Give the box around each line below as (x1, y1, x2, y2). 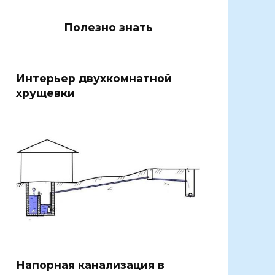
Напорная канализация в (16, 258, 165, 271)
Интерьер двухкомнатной (16, 71, 172, 85)
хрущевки (16, 86, 75, 99)
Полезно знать (63, 21, 153, 34)
